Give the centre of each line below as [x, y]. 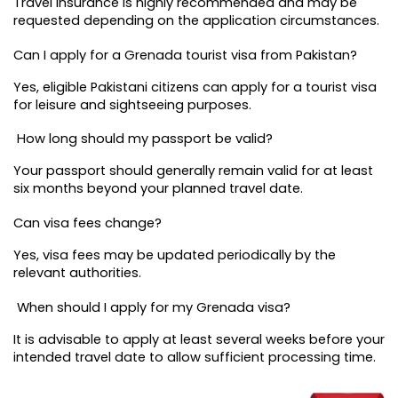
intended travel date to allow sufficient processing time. [195, 357]
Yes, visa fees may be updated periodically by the [175, 255]
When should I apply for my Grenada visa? [152, 307]
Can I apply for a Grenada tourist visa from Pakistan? [185, 55]
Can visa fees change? [88, 223]
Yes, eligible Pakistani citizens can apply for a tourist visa [195, 87]
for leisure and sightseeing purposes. [132, 104]
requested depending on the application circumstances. [196, 21]
